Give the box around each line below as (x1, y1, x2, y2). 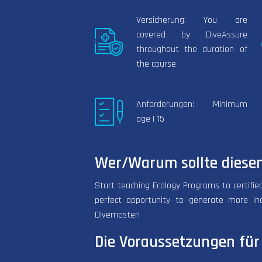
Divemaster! (94, 208, 140, 221)
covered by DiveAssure (136, 28, 247, 41)
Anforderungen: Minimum (136, 98, 247, 111)
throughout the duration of (136, 43, 247, 56)
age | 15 (136, 113, 164, 126)
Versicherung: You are (136, 13, 247, 26)
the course (136, 57, 176, 70)
